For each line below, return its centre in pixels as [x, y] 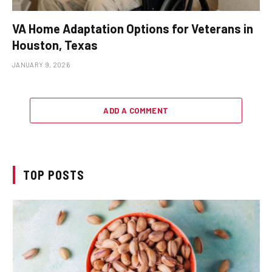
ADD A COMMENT [136, 110]
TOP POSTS [54, 175]
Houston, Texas [55, 45]
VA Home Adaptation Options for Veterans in [133, 28]
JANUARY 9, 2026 [41, 64]
